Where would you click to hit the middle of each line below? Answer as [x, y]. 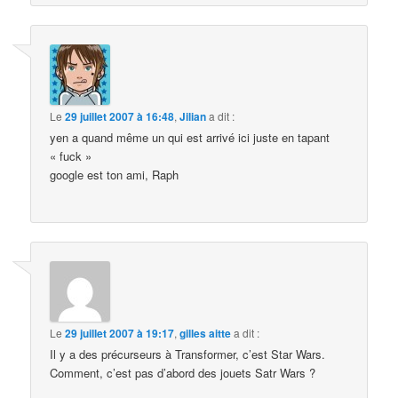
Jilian [193, 117]
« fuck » [71, 156]
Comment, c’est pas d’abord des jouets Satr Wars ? [183, 372]
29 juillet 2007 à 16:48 [120, 117]
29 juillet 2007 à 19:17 [120, 333]
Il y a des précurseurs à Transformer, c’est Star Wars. [188, 354]
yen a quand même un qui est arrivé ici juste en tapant [190, 138]
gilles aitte [206, 333]
